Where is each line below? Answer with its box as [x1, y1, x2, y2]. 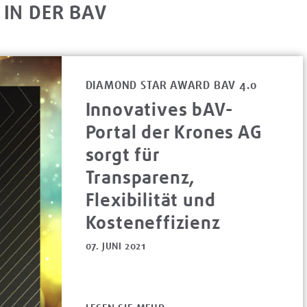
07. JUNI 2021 [85, 239, 147, 252]
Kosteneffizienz [85, 210, 221, 234]
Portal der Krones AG [85, 119, 262, 144]
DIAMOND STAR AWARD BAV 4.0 [85, 77, 258, 93]
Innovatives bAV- [85, 97, 233, 121]
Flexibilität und [85, 187, 216, 212]
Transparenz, [85, 164, 195, 189]
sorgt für [85, 142, 160, 167]
